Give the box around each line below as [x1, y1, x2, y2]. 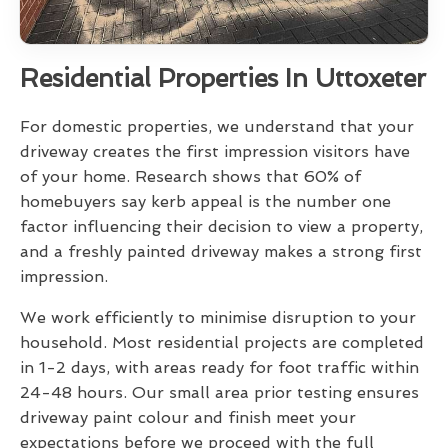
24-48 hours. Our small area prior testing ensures [20, 383, 419, 403]
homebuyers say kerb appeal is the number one [20, 192, 391, 212]
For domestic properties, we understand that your [20, 117, 414, 137]
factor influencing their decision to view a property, [20, 217, 423, 237]
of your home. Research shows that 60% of [20, 167, 361, 187]
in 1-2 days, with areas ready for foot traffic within [20, 358, 419, 378]
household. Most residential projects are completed [20, 333, 424, 353]
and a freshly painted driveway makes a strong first [20, 242, 422, 262]
